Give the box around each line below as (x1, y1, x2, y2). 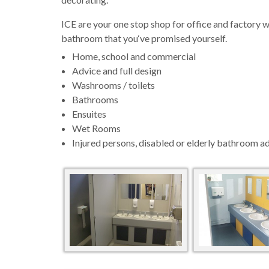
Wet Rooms (71, 122, 121, 134)
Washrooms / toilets (71, 79, 155, 91)
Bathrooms (71, 94, 118, 106)
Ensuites (71, 108, 106, 120)
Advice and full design (71, 65, 162, 77)
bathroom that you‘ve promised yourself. (61, 32, 227, 44)
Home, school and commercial (71, 50, 196, 62)
